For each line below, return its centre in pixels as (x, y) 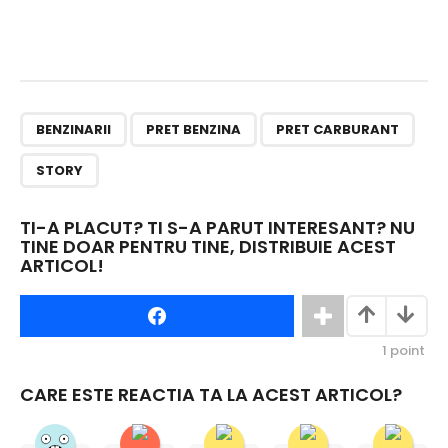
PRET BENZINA (193, 130)
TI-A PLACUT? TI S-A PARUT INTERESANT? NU (217, 228)
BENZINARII (73, 130)
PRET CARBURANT (337, 130)
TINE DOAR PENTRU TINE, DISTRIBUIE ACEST (208, 247)
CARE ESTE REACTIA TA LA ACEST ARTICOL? (211, 394)
